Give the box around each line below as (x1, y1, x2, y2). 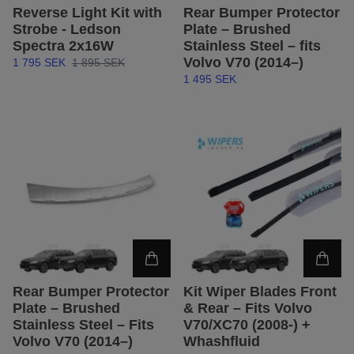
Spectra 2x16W (13, 38, 114, 55)
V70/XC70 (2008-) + (183, 317, 311, 333)
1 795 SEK (13, 56, 66, 70)
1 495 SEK (183, 73, 236, 86)
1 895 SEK (72, 56, 125, 70)
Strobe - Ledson (13, 21, 121, 38)
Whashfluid (183, 333, 260, 350)
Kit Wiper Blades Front (183, 284, 337, 300)
